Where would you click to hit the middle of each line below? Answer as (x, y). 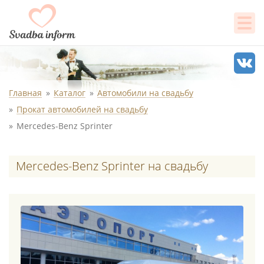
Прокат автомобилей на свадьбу (82, 109)
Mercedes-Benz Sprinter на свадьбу (112, 166)
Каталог (70, 93)
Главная (25, 93)
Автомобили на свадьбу (145, 93)
